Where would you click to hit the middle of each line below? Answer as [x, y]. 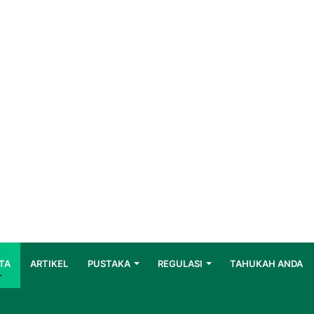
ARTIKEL [49, 264]
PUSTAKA [109, 264]
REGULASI [180, 264]
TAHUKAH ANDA [266, 264]
